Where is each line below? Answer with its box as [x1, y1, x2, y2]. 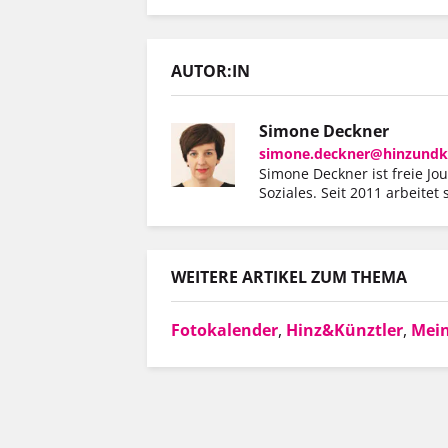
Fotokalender [171, 318, 278, 341]
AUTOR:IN [171, 60, 250, 83]
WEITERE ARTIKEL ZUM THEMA [171, 265, 407, 288]
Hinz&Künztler [286, 318, 403, 341]
